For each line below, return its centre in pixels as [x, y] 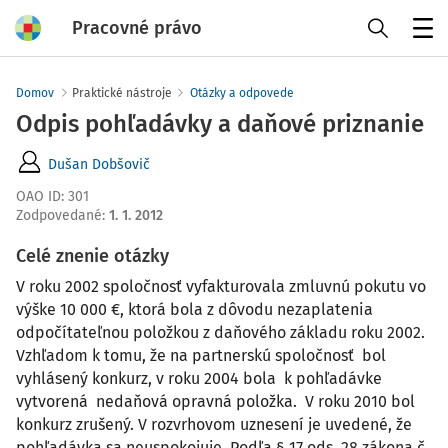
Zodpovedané [59, 215]
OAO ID [38, 196]
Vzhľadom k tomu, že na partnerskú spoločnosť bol [201, 355]
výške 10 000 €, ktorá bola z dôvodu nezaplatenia [194, 309]
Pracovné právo [137, 27]
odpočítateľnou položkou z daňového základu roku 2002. [220, 332]
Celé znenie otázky [92, 256]
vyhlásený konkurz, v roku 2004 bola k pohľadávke [199, 378]
